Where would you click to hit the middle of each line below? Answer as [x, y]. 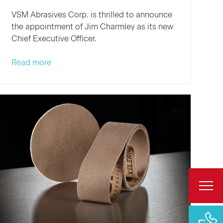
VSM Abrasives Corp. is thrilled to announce [92, 14]
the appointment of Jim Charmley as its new [92, 26]
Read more [31, 62]
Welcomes [70, 86]
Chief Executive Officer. [54, 38]
